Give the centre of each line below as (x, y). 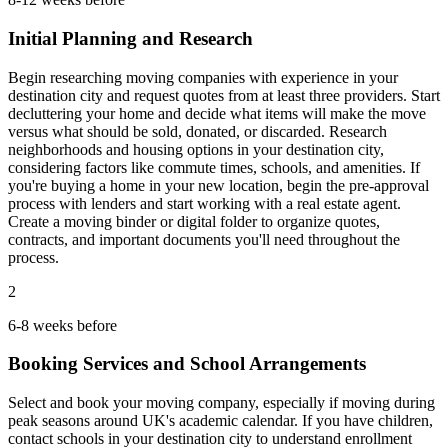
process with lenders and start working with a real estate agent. (204, 203)
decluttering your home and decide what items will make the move (217, 113)
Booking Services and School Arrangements (187, 364)
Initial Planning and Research (130, 38)
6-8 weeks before (62, 325)
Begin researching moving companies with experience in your (203, 77)
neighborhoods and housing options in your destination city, (196, 149)
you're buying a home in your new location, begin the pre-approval (218, 185)
